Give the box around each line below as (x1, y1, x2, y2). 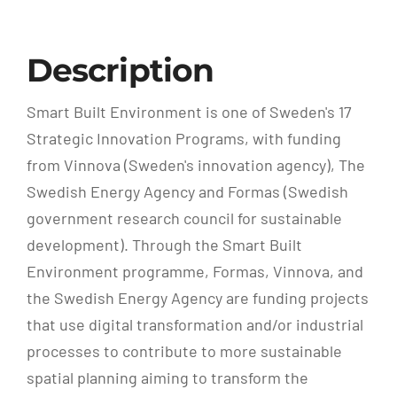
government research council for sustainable (26, 208, 342, 229)
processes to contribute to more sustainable (26, 341, 342, 362)
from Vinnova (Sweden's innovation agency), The (26, 155, 365, 175)
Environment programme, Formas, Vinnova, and (26, 261, 363, 282)
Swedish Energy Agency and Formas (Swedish (26, 182, 348, 202)
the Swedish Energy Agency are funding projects (26, 288, 369, 308)
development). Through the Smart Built (26, 235, 302, 255)
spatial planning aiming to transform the (26, 368, 308, 388)
